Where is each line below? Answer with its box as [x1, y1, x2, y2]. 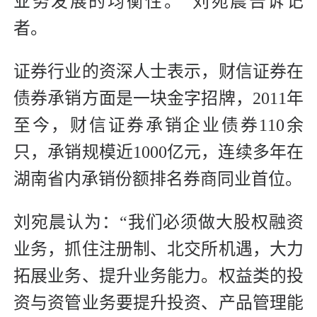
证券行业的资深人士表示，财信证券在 [13, 62, 304, 81]
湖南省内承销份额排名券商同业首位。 [13, 169, 302, 188]
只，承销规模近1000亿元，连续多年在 [13, 142, 304, 161]
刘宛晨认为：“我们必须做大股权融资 [13, 212, 304, 231]
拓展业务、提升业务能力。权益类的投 [13, 266, 304, 285]
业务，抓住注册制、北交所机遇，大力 [13, 239, 304, 258]
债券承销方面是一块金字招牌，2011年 [13, 88, 304, 108]
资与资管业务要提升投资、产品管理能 [13, 293, 304, 312]
